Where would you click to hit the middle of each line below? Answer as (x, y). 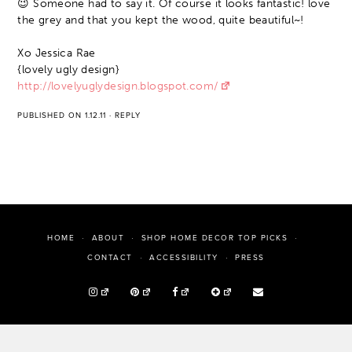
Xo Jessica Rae (57, 53)
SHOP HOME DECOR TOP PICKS (214, 238)
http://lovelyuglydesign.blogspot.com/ (118, 86)
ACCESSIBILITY (184, 258)
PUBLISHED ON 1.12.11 (62, 116)
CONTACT (110, 258)
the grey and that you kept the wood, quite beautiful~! (161, 20)
